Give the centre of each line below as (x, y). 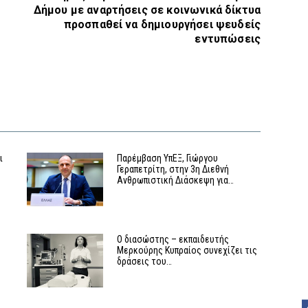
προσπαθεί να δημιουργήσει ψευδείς (162, 25)
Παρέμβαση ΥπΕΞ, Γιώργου (168, 158)
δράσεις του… (145, 262)
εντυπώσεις (228, 39)
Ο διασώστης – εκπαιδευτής (173, 240)
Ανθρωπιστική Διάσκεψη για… (176, 180)
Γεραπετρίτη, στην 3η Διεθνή (173, 169)
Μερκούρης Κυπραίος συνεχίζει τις (187, 251)
